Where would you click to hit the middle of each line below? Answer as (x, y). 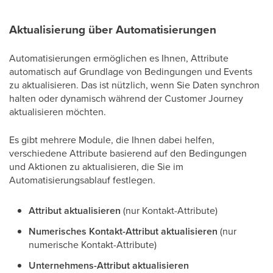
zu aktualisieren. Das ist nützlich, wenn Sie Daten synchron (134, 84)
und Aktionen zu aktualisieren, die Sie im (96, 166)
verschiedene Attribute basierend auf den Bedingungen (128, 153)
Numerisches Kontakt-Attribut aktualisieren (123, 231)
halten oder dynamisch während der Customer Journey (126, 98)
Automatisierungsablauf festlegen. (82, 179)
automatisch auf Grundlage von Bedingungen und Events (131, 71)
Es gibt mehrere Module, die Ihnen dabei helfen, (112, 139)
